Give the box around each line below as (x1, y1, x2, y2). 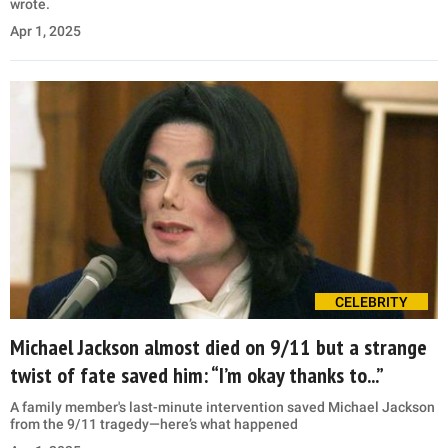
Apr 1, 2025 (10, 23, 81, 40)
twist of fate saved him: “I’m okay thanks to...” (10, 361, 384, 390)
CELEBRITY (335, 294, 408, 311)
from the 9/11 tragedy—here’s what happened (10, 416, 298, 433)
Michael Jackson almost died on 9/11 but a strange (10, 333, 427, 362)
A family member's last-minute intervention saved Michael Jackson (10, 399, 435, 416)
